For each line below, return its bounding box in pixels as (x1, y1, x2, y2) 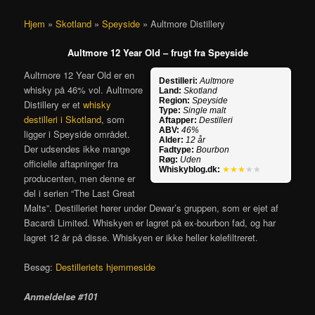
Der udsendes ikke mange (24, 141, 131, 155)
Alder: (158, 134, 184, 145)
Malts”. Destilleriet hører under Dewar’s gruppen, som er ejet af (24, 200, 279, 214)
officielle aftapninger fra (24, 156, 119, 170)
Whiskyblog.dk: (158, 164, 220, 174)
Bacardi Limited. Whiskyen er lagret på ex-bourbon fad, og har (24, 215, 276, 229)
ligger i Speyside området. (24, 127, 131, 141)
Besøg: (24, 259, 56, 274)
